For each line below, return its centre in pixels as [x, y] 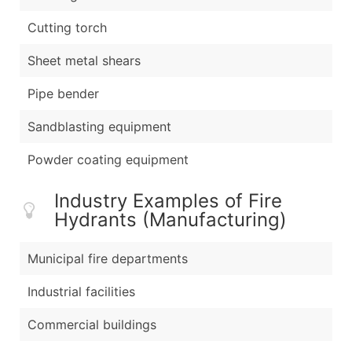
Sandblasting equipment [99, 126]
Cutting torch [67, 27]
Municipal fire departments [108, 258]
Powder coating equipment [108, 159]
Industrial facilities [81, 291]
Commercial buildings [92, 324]
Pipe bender [63, 93]
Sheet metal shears [84, 60]
